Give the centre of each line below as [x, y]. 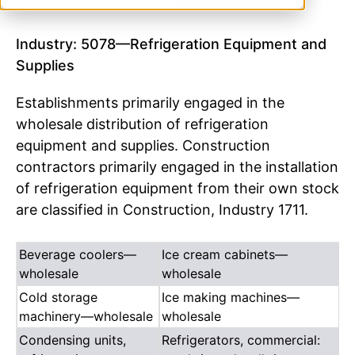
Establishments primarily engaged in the [150, 102]
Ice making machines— [231, 297]
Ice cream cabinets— [225, 254]
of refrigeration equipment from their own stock [177, 188]
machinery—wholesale [86, 316]
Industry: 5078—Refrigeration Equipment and [171, 44]
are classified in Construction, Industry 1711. [162, 209]
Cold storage [58, 297]
